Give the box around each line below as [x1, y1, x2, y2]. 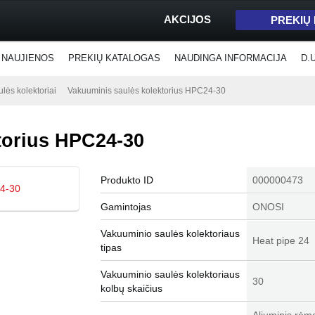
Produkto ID [101, 174, 153, 186]
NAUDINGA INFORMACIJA [174, 53, 287, 63]
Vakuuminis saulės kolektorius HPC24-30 [67, 86, 226, 96]
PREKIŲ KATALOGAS [68, 53, 160, 63]
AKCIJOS [164, 13, 211, 25]
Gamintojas [101, 201, 151, 212]
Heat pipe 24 [252, 235, 309, 246]
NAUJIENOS [1, 53, 54, 63]
